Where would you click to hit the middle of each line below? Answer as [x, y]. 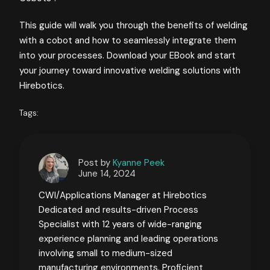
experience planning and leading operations [128, 238]
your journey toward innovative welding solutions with [130, 70]
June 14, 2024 [107, 173]
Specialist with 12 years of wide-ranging [120, 224]
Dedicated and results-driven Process [118, 209]
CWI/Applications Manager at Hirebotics [123, 195]
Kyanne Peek [139, 162]
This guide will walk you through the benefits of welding [133, 25]
